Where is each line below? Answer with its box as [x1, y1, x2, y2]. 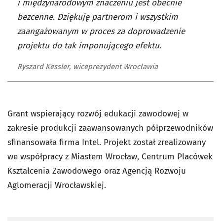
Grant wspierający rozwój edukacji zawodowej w [7, 108, 188, 119]
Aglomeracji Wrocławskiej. [7, 180, 106, 190]
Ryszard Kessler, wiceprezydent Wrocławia [17, 62, 158, 71]
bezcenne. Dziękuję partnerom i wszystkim [17, 11, 178, 22]
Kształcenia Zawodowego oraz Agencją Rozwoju [7, 165, 186, 176]
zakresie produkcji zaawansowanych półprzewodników [7, 122, 213, 133]
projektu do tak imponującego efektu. [17, 40, 161, 51]
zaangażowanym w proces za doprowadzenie [17, 26, 185, 37]
